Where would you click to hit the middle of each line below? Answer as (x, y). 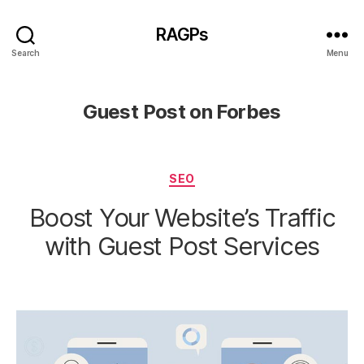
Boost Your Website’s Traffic (182, 217)
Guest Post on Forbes (182, 112)
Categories (217, 175)
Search (26, 52)
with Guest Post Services (182, 245)
